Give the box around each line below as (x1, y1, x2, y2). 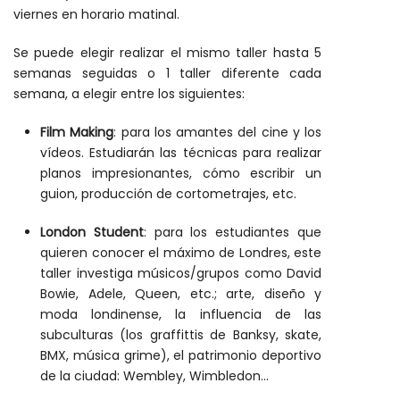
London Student (40, 223, 144, 241)
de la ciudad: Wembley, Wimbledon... (40, 367, 269, 385)
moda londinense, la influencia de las (40, 305, 321, 323)
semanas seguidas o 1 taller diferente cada (13, 64, 321, 82)
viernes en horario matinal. (13, 5, 179, 23)
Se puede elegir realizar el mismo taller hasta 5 (13, 44, 321, 62)
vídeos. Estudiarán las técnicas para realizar (40, 144, 321, 162)
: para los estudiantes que (143, 223, 322, 241)
